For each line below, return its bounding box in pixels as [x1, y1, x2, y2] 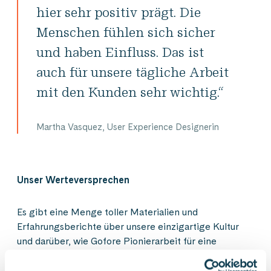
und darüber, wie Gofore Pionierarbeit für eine [17, 235, 217, 247]
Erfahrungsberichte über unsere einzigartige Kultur [17, 220, 239, 232]
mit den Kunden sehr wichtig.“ [36, 83, 224, 100]
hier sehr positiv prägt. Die [36, 4, 201, 20]
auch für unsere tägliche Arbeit [36, 64, 229, 80]
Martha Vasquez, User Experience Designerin [36, 121, 219, 132]
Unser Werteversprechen [17, 174, 129, 186]
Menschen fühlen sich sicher [36, 24, 215, 40]
